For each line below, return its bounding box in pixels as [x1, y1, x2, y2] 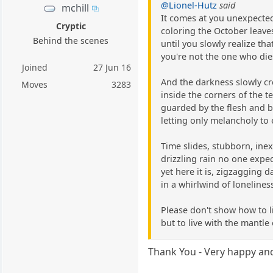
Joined [21, 61, 48, 73]
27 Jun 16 [93, 61, 132, 73]
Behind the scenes [33, 34, 109, 46]
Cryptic [55, 19, 86, 32]
